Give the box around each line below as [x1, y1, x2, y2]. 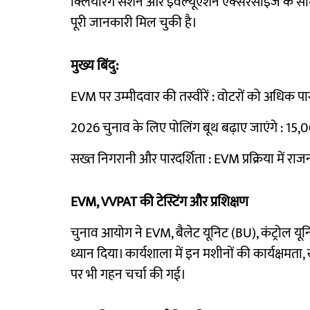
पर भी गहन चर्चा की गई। [71, 263, 186, 287]
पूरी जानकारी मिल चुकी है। [71, 11, 197, 35]
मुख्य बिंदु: [71, 54, 118, 78]
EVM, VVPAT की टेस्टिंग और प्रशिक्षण [71, 190, 248, 215]
